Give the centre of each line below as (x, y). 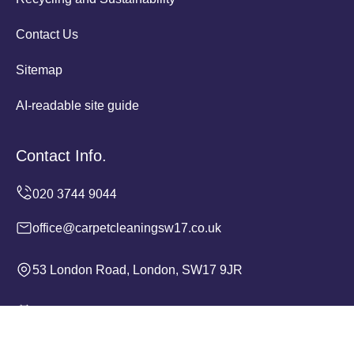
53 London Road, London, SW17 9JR (137, 270)
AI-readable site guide (77, 105)
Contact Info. (61, 156)
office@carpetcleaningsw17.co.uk (127, 228)
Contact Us (47, 34)
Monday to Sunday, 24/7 (100, 312)
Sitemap (39, 70)
